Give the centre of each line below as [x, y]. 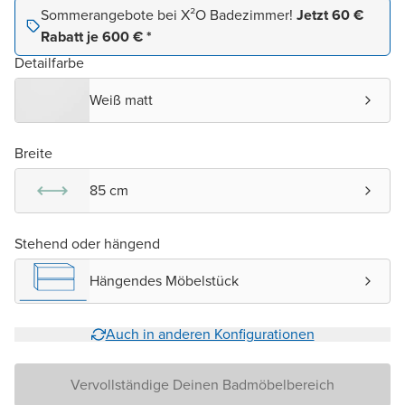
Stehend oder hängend [87, 244]
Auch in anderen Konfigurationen [210, 334]
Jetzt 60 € [330, 15]
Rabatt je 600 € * [96, 37]
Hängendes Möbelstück [164, 281]
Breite [33, 154]
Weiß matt [121, 100]
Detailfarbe [49, 63]
